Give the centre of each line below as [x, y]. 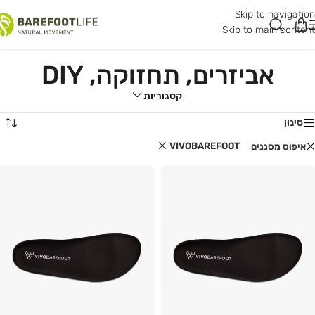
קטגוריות [162, 96]
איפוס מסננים [278, 146]
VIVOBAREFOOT [205, 146]
